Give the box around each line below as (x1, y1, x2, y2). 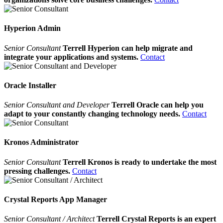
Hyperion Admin (4, 24, 61, 33)
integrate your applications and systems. (4, 52, 138, 61)
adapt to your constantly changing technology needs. (4, 110, 182, 118)
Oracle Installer (4, 81, 56, 90)
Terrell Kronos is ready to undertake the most (63, 157, 217, 166)
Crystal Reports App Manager (4, 195, 107, 204)
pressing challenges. (4, 166, 70, 175)
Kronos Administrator (4, 138, 79, 147)
